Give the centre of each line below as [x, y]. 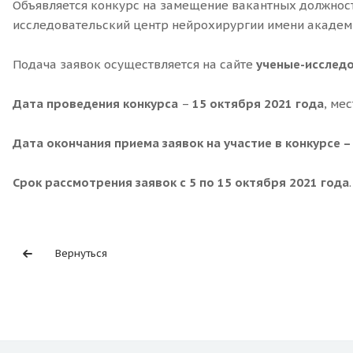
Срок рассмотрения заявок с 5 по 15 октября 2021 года [181, 183]
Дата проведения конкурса [95, 104]
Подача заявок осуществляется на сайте [134, 65]
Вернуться [81, 254]
